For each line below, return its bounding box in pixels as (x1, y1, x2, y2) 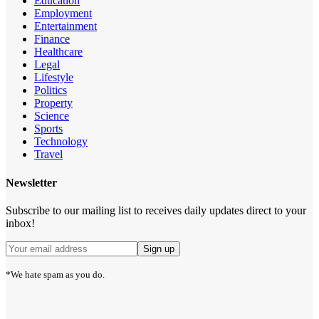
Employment (34, 7, 92, 20)
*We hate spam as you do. (6, 268, 105, 280)
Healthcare (34, 46, 83, 58)
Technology (34, 135, 88, 148)
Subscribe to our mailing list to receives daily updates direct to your (6, 204, 306, 216)
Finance (34, 33, 70, 46)
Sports (34, 122, 63, 135)
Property (34, 97, 73, 110)
